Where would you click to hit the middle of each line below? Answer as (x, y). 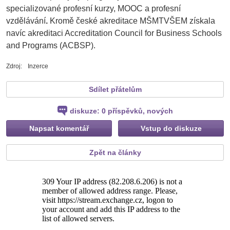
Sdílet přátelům (115, 89)
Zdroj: (14, 66)
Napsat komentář (59, 128)
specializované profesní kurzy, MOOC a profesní (93, 8)
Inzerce (37, 66)
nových (160, 111)
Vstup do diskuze (171, 128)
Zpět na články (115, 152)
